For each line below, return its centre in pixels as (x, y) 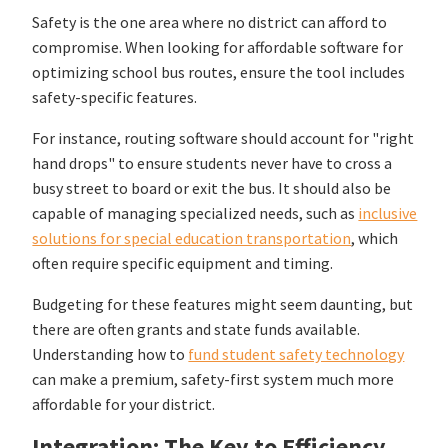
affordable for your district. (124, 404)
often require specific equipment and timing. (183, 263)
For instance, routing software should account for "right (223, 138)
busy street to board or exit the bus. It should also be (212, 188)
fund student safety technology (296, 354)
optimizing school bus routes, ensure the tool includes (219, 72)
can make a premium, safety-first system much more (213, 379)
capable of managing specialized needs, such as (194, 213)
